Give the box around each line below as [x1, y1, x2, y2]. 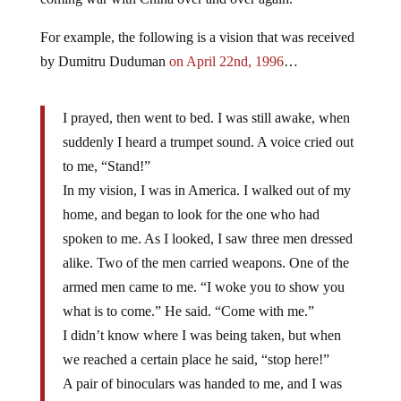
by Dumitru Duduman [39, 54, 169, 69]
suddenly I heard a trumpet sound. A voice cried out [62, 134, 354, 149]
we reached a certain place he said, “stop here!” [62, 352, 329, 367]
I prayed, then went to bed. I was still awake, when [62, 110, 350, 125]
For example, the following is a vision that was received [39, 30, 354, 45]
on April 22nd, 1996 [168, 54, 284, 69]
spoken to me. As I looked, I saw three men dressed [62, 231, 353, 246]
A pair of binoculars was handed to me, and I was [62, 376, 342, 391]
